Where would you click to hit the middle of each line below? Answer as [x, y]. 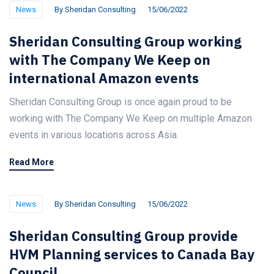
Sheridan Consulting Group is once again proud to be [120, 102]
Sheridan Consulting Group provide [124, 236]
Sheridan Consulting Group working [125, 41]
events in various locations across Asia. [94, 135]
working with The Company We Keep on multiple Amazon [131, 118]
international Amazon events [104, 78]
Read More [31, 162]
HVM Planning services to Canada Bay [132, 254]
